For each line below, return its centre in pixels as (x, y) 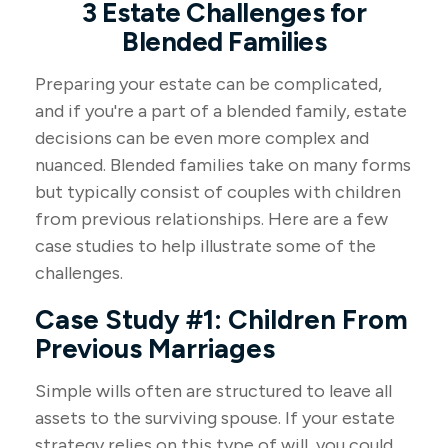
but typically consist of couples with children (218, 192)
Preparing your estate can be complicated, (208, 84)
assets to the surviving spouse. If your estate (215, 418)
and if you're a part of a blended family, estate (221, 111)
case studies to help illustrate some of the (205, 246)
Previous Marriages (155, 348)
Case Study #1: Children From (221, 319)
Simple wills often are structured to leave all (213, 391)
